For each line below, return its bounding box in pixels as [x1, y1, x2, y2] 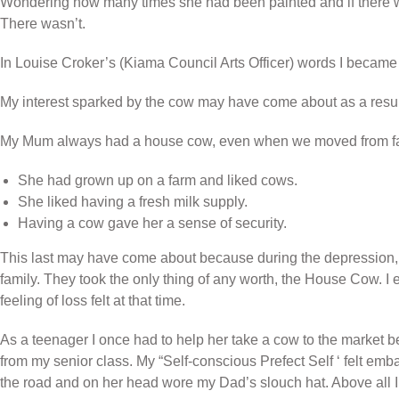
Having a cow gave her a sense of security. [18, 215, 287, 231]
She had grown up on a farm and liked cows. [18, 172, 297, 188]
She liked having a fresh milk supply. [18, 193, 248, 209]
